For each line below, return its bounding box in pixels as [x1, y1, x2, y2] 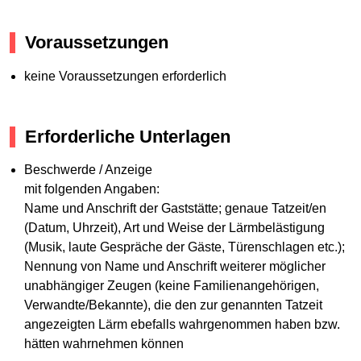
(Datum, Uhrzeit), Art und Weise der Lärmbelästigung [23, 221, 325, 235]
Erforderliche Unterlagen [25, 126, 230, 147]
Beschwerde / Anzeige [23, 163, 152, 177]
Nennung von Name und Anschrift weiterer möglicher [23, 259, 326, 274]
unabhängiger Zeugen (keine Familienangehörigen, [23, 279, 319, 293]
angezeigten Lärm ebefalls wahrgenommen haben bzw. [23, 317, 340, 332]
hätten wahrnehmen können [23, 337, 184, 351]
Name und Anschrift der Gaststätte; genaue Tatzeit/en [23, 201, 326, 216]
